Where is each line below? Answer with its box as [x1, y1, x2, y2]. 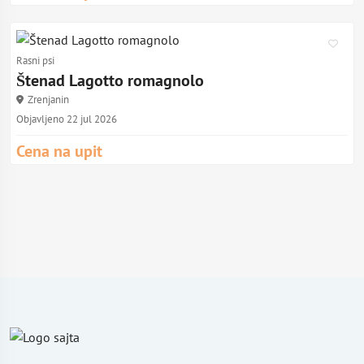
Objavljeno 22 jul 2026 [16, 112, 117, 126]
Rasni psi [16, 54, 54, 67]
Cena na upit [16, 141, 102, 162]
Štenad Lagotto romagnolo [16, 70, 204, 91]
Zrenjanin [28, 93, 69, 106]
